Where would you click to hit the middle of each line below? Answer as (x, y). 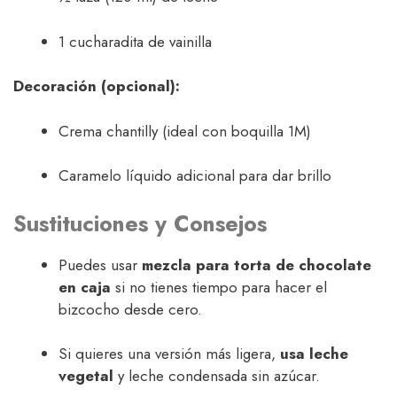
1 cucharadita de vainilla (135, 41)
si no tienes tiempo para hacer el (219, 287)
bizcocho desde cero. (130, 309)
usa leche (314, 354)
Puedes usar (100, 265)
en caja (85, 287)
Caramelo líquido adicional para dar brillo (195, 176)
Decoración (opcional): (97, 86)
